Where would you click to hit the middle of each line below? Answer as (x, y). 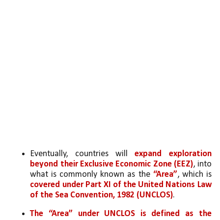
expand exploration (173, 154)
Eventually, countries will (82, 154)
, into (202, 164)
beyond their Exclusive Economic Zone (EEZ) (112, 164)
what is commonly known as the (92, 174)
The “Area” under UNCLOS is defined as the (121, 214)
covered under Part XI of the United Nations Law (121, 185)
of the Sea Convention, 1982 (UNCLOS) (102, 195)
